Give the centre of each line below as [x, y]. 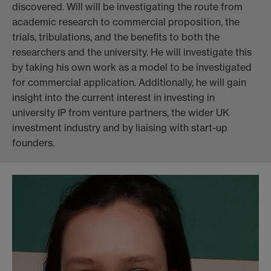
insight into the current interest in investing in [113, 97]
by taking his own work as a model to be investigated [132, 67]
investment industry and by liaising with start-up [120, 127]
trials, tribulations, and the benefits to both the [116, 37]
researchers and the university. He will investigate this [132, 52]
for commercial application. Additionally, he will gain [129, 82]
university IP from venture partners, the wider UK [121, 112]
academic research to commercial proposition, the [126, 21]
